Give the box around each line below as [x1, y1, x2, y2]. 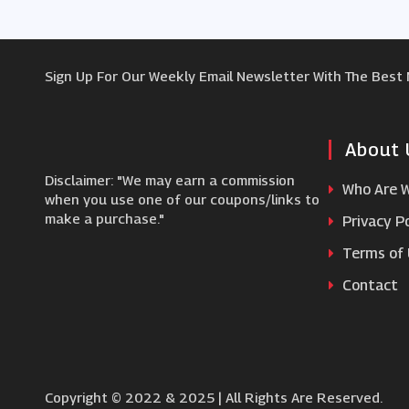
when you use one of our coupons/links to [44, 191, 320, 207]
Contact [339, 277, 399, 294]
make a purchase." [44, 210, 164, 226]
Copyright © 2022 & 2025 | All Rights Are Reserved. [44, 388, 383, 405]
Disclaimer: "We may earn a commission [44, 172, 295, 188]
